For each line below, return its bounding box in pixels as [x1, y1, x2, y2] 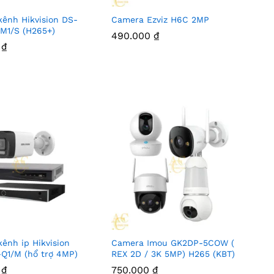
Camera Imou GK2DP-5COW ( [111, 238, 235, 248]
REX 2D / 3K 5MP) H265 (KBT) [111, 249, 235, 259]
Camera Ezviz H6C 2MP [111, 14, 210, 24]
